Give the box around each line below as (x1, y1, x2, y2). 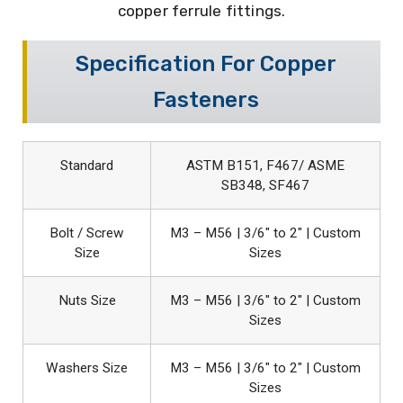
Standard (60, 157, 113, 174)
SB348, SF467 (221, 176, 309, 193)
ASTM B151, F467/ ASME (186, 157, 345, 174)
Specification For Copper (75, 50, 336, 76)
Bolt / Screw (49, 224, 124, 241)
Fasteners (152, 86, 259, 112)
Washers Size (46, 359, 128, 376)
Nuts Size (58, 291, 116, 309)
